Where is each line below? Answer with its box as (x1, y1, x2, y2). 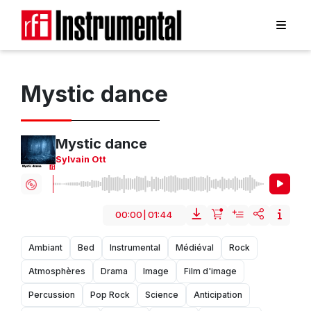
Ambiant (28, 242, 62, 253)
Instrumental (110, 242, 160, 253)
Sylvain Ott (56, 154, 106, 165)
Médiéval (176, 242, 214, 253)
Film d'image (184, 266, 237, 277)
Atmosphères (28, 266, 85, 277)
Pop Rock (90, 289, 130, 301)
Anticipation (194, 289, 242, 301)
